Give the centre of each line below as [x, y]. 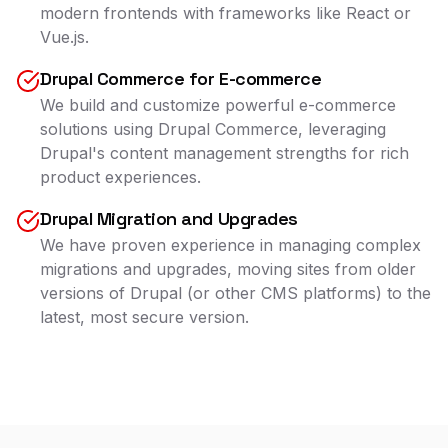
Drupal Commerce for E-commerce [181, 78]
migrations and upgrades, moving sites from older [228, 269]
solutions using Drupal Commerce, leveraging [213, 129]
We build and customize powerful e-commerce [218, 105]
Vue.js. [64, 37]
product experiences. [120, 177]
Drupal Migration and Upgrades [169, 218]
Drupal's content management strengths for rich [224, 153]
